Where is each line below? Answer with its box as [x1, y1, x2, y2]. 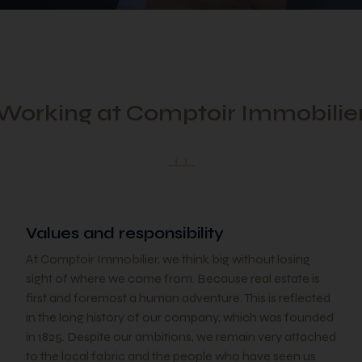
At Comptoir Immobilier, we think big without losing [26, 251, 310, 267]
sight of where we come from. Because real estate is [26, 271, 320, 286]
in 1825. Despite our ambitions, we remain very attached [26, 329, 336, 344]
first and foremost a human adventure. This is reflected [26, 290, 330, 305]
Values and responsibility [26, 223, 224, 243]
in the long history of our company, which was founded [26, 309, 334, 325]
